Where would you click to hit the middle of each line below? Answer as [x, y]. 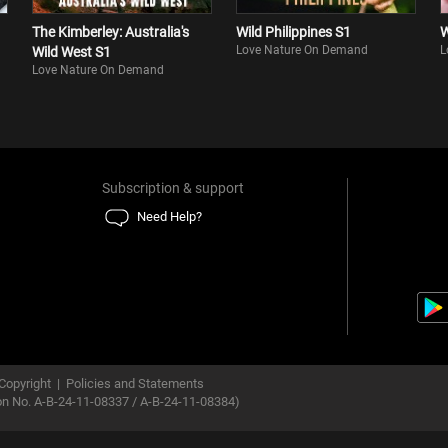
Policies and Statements [135, 383]
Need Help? [170, 216]
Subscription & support [173, 188]
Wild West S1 [71, 52]
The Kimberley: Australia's [110, 32]
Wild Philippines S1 [293, 32]
